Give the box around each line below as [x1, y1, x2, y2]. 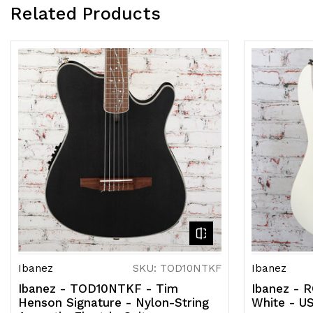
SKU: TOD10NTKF [133, 262, 221, 275]
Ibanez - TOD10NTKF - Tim [18, 282, 178, 296]
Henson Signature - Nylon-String [18, 296, 209, 310]
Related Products [10, 3, 161, 24]
